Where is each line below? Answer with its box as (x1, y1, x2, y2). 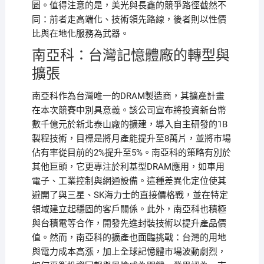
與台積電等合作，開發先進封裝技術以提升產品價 (31, 218, 226, 229)
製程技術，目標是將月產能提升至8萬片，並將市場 (31, 133, 231, 144)
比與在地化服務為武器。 (31, 28, 129, 39)
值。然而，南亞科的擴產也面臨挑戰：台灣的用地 (31, 232, 226, 243)
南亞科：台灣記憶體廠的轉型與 (31, 47, 230, 64)
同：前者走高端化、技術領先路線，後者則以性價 (31, 14, 226, 25)
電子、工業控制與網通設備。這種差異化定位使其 (31, 176, 226, 187)
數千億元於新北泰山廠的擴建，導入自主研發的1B (31, 119, 227, 130)
